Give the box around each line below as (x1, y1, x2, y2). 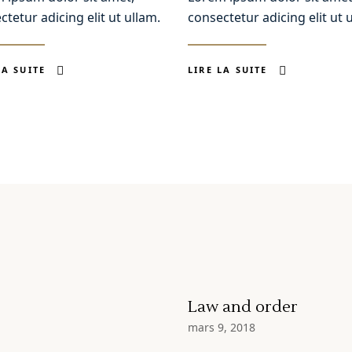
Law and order (188, 297, 298, 318)
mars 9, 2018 (188, 320, 255, 335)
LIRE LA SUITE (188, 64, 268, 76)
